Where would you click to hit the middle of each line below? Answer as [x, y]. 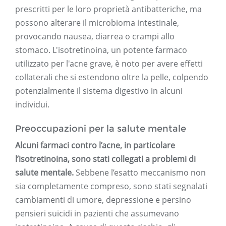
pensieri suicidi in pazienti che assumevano [97, 214]
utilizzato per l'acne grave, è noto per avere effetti [109, 64]
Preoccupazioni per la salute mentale [101, 129]
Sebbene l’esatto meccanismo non [140, 173]
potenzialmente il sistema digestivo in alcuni [99, 91]
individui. [32, 105]
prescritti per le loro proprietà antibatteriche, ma [108, 9]
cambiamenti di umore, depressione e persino [103, 200]
